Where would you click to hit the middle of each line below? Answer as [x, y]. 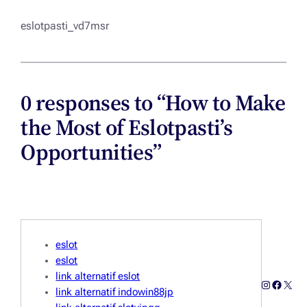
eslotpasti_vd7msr [65, 26]
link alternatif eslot [98, 276]
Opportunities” [91, 152]
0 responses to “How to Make [153, 103]
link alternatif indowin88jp [115, 292]
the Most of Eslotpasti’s [127, 128]
